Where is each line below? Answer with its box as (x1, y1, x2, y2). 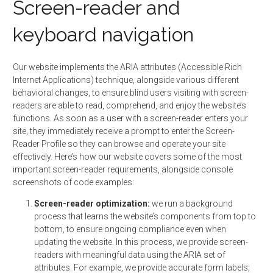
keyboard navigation (13, 23, 194, 46)
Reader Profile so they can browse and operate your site (13, 139, 225, 149)
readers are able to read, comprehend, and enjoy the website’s (13, 101, 246, 110)
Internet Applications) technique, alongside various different (13, 75, 239, 85)
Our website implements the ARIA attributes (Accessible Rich (13, 62, 242, 72)
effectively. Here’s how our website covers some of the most (13, 152, 242, 161)
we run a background (152, 199, 233, 208)
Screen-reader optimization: (34, 199, 152, 208)
